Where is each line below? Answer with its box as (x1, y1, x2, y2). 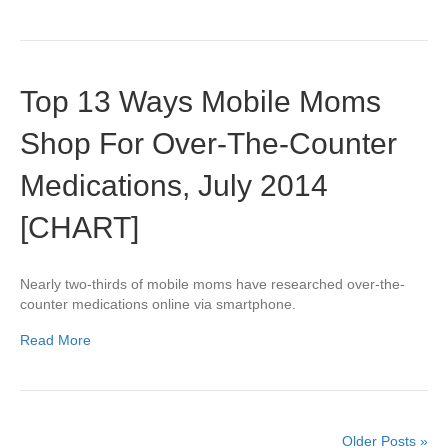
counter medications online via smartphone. (20, 296, 296, 313)
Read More (20, 332, 91, 349)
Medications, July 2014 (20, 169, 328, 203)
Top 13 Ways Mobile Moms (20, 85, 381, 119)
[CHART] (20, 211, 139, 245)
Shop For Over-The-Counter (20, 127, 397, 161)
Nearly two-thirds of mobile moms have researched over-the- (20, 276, 405, 293)
